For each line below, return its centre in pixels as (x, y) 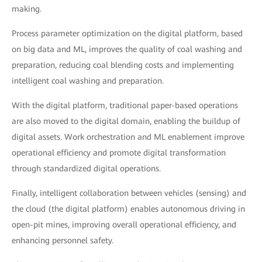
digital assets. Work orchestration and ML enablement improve (128, 137)
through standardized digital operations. (86, 169)
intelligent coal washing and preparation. (88, 81)
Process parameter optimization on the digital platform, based (127, 34)
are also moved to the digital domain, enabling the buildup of (126, 121)
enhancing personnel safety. (63, 241)
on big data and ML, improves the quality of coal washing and (127, 49)
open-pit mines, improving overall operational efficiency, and (124, 225)
